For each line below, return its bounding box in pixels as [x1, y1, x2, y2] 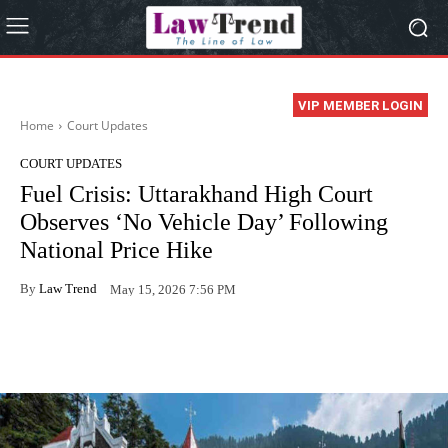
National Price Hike [20, 237, 213, 264]
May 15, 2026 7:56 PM [110, 281, 236, 297]
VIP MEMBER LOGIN [298, 98, 423, 114]
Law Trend [39, 280, 97, 296]
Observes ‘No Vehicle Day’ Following [20, 209, 388, 236]
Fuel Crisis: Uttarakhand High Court [20, 181, 373, 208]
